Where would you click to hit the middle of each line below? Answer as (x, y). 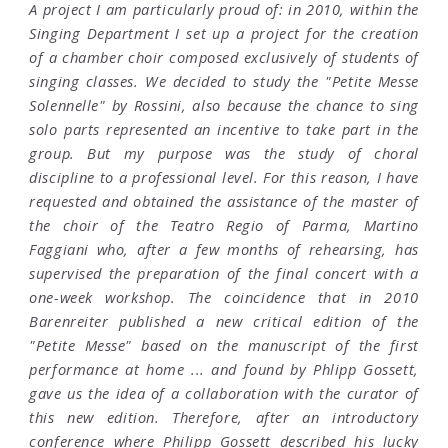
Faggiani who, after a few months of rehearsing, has (224, 249)
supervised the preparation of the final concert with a (224, 273)
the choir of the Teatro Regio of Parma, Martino (224, 225)
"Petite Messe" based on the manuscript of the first (224, 345)
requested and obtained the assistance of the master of (224, 201)
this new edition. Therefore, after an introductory (224, 417)
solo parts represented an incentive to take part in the (224, 129)
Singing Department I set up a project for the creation (224, 33)
